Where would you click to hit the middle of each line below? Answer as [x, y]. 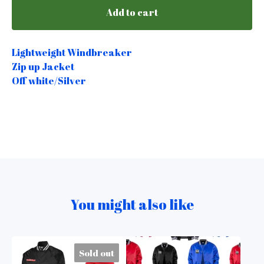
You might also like [132, 204]
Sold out [97, 253]
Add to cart [132, 12]
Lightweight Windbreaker [72, 52]
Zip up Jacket [43, 66]
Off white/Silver [49, 80]
